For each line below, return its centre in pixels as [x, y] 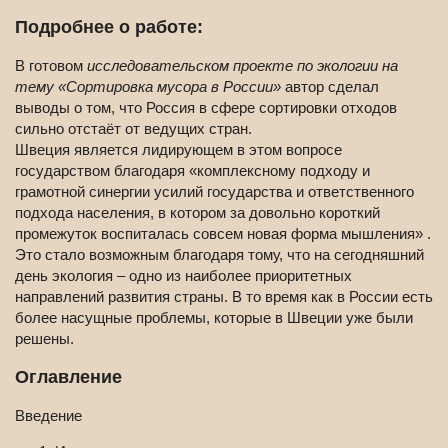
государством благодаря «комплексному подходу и [192, 171]
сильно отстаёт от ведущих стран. [133, 129]
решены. [44, 339]
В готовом [51, 66]
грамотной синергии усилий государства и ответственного [214, 192]
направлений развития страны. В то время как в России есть [224, 297]
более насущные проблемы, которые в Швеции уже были [214, 318]
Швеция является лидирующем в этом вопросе [178, 150]
